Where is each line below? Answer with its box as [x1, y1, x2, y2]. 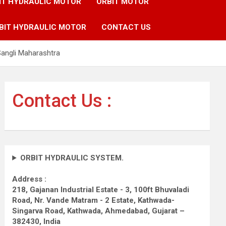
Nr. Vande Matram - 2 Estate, [34, 195, 136, 205]
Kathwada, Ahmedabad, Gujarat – [67, 206, 185, 215]
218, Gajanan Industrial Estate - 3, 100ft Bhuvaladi [12, 185, 190, 194]
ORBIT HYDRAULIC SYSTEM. [20, 153, 124, 162]
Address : [12, 174, 47, 184]
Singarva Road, [12, 206, 66, 215]
